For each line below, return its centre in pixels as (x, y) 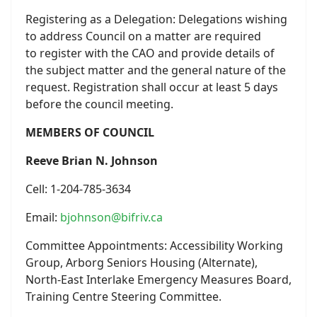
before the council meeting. (99, 104)
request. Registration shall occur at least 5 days (152, 87)
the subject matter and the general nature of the (156, 70)
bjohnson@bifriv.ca (111, 217)
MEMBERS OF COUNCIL (90, 132)
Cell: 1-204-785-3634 (78, 189)
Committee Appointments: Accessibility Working (154, 246)
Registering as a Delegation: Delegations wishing (156, 19)
